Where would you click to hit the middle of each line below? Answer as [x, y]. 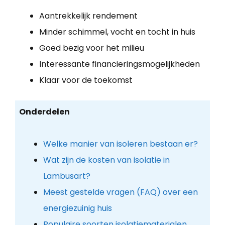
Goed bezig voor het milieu [92, 48]
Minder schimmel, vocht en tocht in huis [117, 32]
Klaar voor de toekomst [86, 80]
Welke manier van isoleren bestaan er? [120, 144]
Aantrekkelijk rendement [88, 16]
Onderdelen [44, 112]
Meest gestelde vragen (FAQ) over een [120, 192]
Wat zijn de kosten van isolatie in [106, 160]
